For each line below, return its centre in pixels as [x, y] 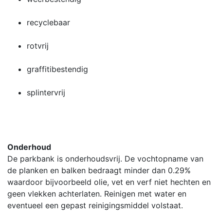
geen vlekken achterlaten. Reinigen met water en [97, 193]
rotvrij [38, 45]
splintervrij [46, 92]
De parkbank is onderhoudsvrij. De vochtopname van [105, 158]
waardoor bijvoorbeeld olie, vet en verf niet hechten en [109, 182]
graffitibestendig [57, 69]
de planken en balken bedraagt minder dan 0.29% [99, 170]
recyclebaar [48, 22]
